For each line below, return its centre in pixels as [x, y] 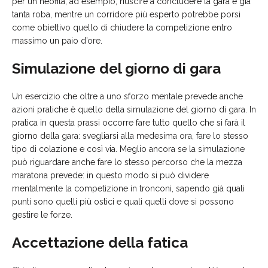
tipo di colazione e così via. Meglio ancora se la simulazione [128, 149]
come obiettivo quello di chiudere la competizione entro [122, 28]
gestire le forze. [42, 215]
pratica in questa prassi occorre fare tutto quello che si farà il [129, 123]
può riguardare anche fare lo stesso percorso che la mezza [127, 162]
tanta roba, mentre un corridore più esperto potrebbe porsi [126, 15]
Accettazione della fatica [100, 243]
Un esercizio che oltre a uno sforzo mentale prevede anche [127, 97]
